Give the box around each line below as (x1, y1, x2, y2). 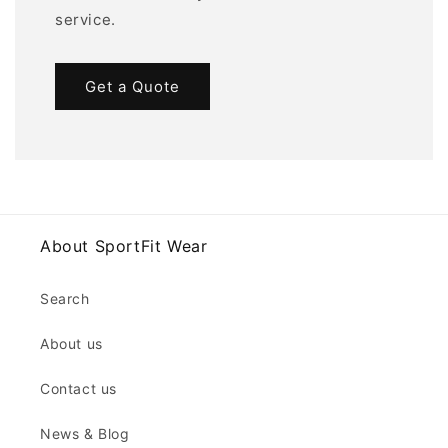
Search (40, 290, 90, 308)
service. (55, 10, 116, 30)
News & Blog (40, 425, 130, 443)
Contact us (40, 380, 117, 398)
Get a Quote (85, 76, 180, 96)
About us (40, 335, 103, 353)
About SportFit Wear (40, 236, 208, 257)
